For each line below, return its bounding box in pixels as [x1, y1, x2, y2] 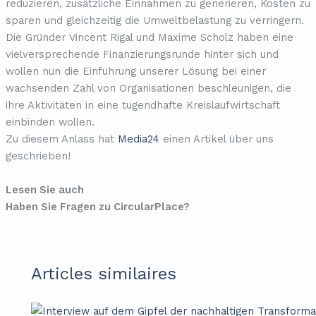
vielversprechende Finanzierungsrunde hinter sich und [5, 47, 279, 61]
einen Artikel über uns [159, 132, 274, 145]
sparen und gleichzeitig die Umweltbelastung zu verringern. [5, 13, 304, 27]
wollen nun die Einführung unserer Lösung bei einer [5, 64, 266, 78]
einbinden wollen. [5, 115, 95, 128]
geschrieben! [5, 149, 71, 162]
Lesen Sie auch [5, 183, 84, 196]
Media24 [117, 132, 159, 145]
